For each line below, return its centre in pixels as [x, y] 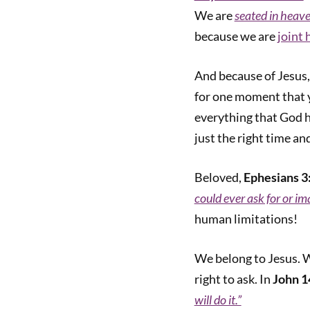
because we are [236, 36]
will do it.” [218, 300]
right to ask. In [233, 279]
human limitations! [248, 219]
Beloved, [219, 177]
